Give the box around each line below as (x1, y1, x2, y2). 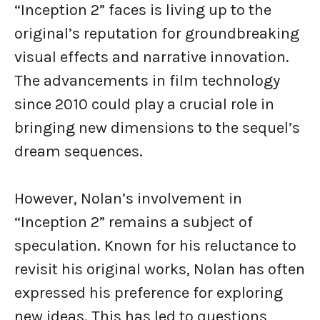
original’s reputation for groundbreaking (14, 24, 299, 43)
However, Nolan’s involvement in (14, 189, 242, 208)
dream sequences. (14, 141, 143, 161)
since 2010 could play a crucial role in (14, 94, 274, 114)
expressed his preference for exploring (14, 283, 283, 302)
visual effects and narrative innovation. (14, 47, 289, 66)
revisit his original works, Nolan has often (14, 259, 305, 279)
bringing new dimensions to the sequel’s (14, 118, 300, 137)
